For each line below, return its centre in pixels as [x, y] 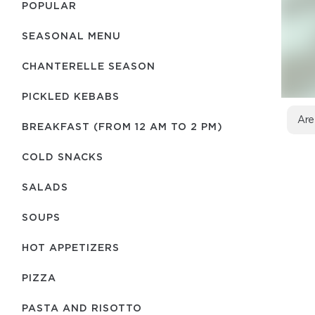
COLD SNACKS [63, 156]
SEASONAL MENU [71, 36]
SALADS [45, 187]
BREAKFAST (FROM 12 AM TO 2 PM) [122, 126]
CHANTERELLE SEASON [89, 66]
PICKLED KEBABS [71, 96]
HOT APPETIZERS [71, 247]
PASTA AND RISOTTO [82, 308]
